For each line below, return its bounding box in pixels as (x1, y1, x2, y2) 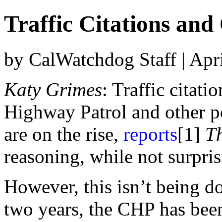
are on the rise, (4, 123, 123, 145)
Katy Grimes (4, 78, 102, 100)
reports (123, 123, 177, 145)
